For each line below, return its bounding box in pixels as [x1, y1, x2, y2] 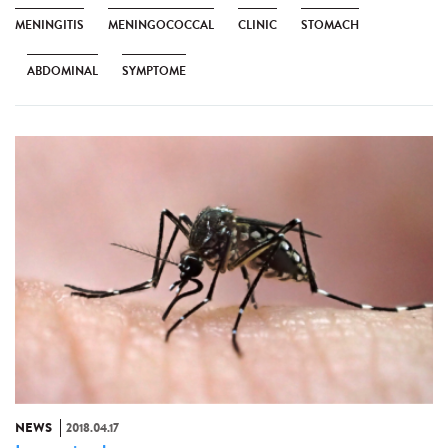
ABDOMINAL [27, 62, 98, 81]
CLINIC [238, 16, 277, 35]
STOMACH [301, 16, 359, 35]
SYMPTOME [122, 62, 186, 81]
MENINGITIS [15, 16, 84, 35]
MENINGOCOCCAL [108, 16, 214, 35]
